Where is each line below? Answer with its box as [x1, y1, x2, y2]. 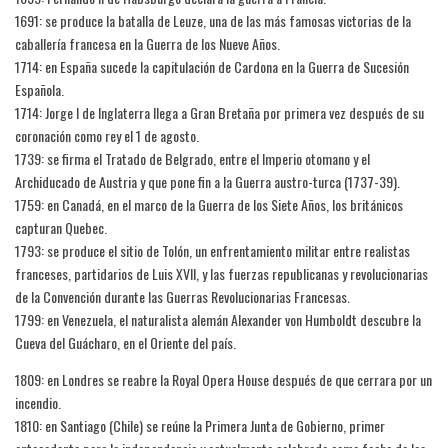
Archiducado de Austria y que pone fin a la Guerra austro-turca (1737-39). [15, 171, 400, 192]
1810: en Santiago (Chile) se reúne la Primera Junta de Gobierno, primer [15, 415, 385, 436]
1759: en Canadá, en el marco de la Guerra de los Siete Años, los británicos [15, 194, 403, 215]
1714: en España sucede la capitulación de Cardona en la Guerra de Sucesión [15, 56, 409, 77]
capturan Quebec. [15, 217, 107, 238]
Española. [15, 79, 64, 100]
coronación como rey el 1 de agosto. [15, 125, 199, 146]
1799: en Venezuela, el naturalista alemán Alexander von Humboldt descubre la [15, 309, 421, 330]
